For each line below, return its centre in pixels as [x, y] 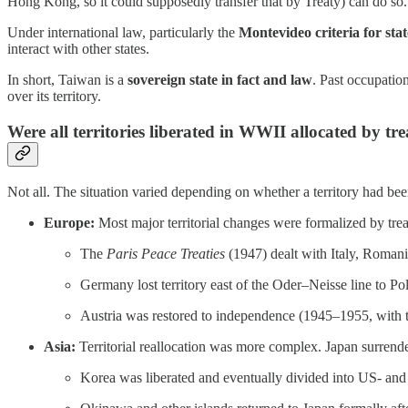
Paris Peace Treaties [166, 253]
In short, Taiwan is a [67, 80]
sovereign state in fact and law [220, 80]
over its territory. [54, 97]
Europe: [69, 222]
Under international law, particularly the [123, 33]
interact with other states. [78, 49]
